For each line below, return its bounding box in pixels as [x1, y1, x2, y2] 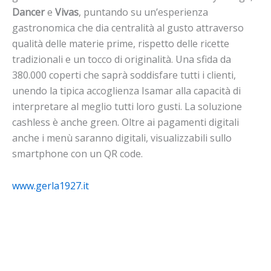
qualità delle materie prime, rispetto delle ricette [12, 36, 229, 50]
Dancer [12, 5, 45, 19]
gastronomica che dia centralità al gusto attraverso [12, 21, 244, 34]
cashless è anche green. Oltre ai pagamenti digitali [12, 115, 239, 129]
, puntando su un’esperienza [79, 5, 208, 19]
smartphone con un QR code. [12, 146, 143, 160]
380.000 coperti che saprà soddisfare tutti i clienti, [12, 68, 236, 82]
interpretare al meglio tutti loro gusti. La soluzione [12, 99, 242, 113]
